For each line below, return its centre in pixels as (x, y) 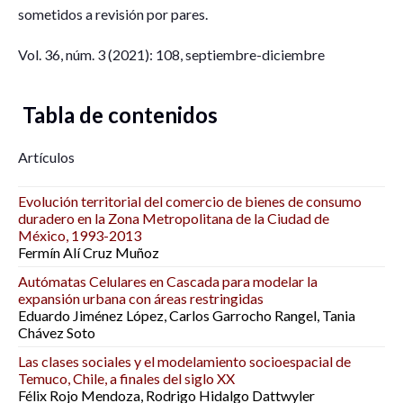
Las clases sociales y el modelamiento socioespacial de (184, 361)
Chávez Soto (57, 332)
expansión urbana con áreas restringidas (141, 298)
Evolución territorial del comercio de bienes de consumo (190, 201)
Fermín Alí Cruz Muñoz (89, 252)
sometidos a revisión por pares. (113, 14)
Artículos (46, 157)
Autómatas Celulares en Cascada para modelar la (168, 281)
